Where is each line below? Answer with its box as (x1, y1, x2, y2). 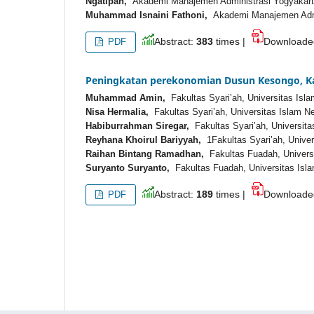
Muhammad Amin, (86, 93, 165, 104)
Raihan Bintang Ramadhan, (86, 149, 204, 160)
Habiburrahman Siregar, (86, 121, 189, 132)
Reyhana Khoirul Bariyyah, (86, 135, 201, 146)
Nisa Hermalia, (86, 107, 149, 118)
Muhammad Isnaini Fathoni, (86, 10, 207, 21)
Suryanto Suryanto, (86, 163, 170, 174)
